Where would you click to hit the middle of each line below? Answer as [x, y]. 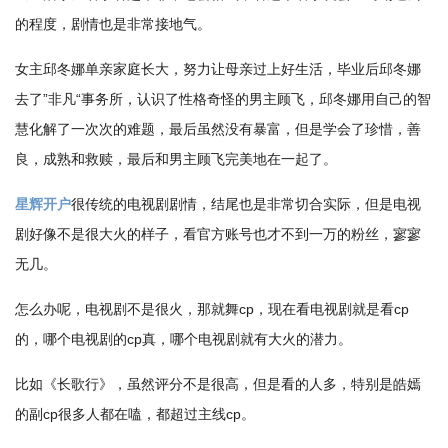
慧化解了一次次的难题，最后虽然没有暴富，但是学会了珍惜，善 [218, 129]
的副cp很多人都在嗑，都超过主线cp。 [135, 414]
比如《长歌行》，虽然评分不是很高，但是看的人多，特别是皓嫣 [218, 384]
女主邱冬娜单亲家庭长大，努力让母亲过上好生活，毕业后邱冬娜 [218, 69]
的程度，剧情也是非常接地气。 [113, 24]
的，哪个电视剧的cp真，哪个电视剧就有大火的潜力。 [183, 339]
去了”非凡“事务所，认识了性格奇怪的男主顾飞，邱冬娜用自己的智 [223, 99]
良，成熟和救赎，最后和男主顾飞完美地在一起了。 [176, 159]
